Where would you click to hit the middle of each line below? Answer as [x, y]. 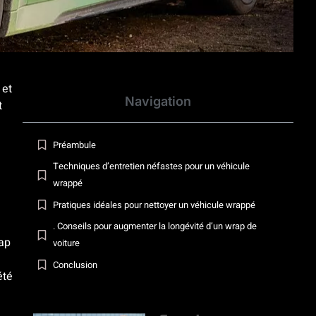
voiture [66, 243]
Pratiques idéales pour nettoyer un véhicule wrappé [154, 205]
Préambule [74, 145]
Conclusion [75, 265]
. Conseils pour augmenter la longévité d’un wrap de [154, 226]
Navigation [158, 101]
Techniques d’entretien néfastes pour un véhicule [151, 166]
